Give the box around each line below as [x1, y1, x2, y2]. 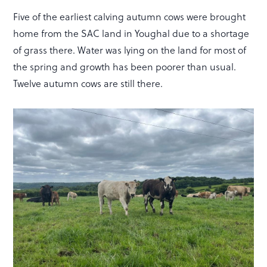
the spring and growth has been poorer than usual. [13, 60, 237, 74]
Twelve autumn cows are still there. [13, 76, 163, 91]
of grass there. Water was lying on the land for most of [13, 43, 247, 57]
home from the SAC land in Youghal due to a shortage [13, 26, 250, 41]
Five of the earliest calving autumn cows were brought [13, 10, 246, 24]
